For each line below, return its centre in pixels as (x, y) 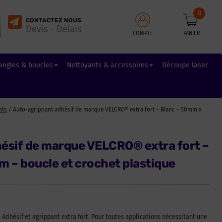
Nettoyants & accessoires (107, 65)
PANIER (192, 33)
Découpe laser (185, 65)
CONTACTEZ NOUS (53, 20)
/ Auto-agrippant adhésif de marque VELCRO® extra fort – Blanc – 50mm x (104, 109)
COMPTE (143, 33)
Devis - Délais (54, 28)
